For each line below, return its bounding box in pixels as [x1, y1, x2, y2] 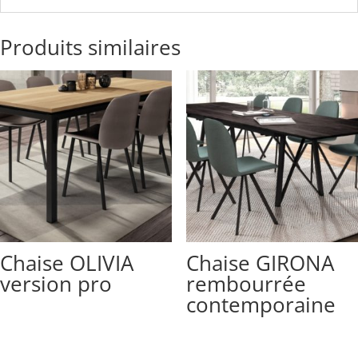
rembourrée [185, 269, 306, 299]
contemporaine [185, 290, 336, 320]
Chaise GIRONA [185, 249, 334, 278]
